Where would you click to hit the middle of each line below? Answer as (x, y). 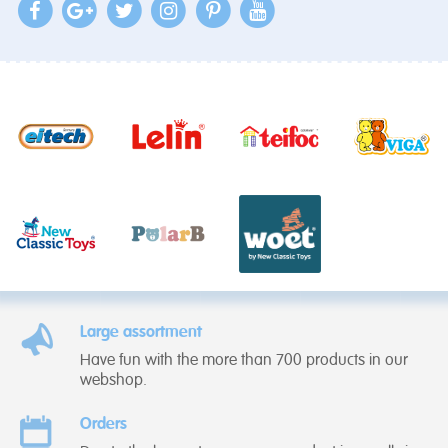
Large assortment (141, 333)
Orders (103, 425)
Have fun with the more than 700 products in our (244, 361)
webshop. (113, 381)
